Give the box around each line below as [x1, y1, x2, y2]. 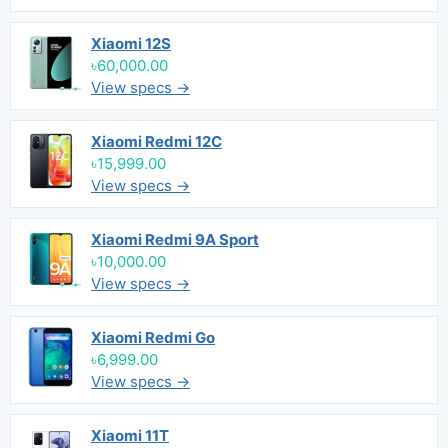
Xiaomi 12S [91, 34, 171, 53]
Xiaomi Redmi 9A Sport [91, 230, 259, 249]
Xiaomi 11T [91, 426, 169, 445]
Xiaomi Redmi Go [91, 328, 215, 347]
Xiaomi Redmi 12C [91, 132, 222, 151]
